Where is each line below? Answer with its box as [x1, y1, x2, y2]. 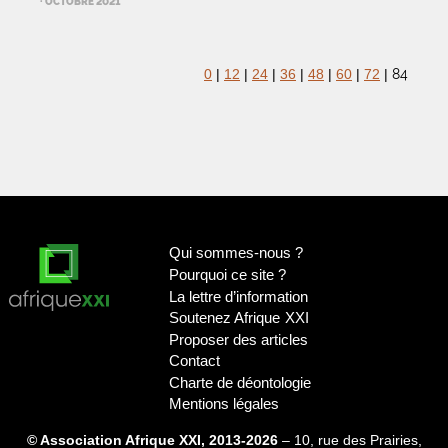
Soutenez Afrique [168, 309, 285, 327]
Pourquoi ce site [168, 266, 274, 284]
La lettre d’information [168, 287, 308, 305]
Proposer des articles [168, 330, 308, 348]
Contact [168, 352, 220, 370]
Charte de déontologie [168, 373, 311, 391]
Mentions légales [168, 395, 279, 413]
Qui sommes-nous [168, 244, 291, 262]
